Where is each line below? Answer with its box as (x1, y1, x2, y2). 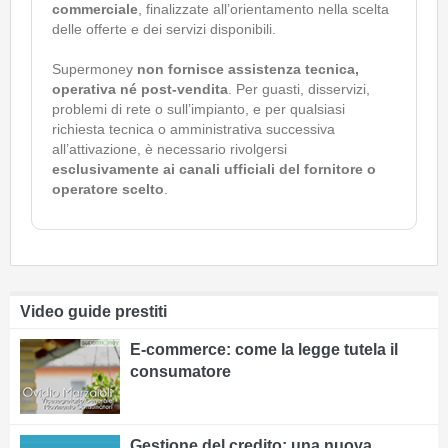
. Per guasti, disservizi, (228, 81, 370, 97)
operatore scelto (52, 181, 164, 197)
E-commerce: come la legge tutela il (130, 341, 398, 358)
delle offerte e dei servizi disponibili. (52, 21, 276, 37)
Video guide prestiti (20, 303, 167, 320)
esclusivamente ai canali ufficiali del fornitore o (52, 161, 376, 177)
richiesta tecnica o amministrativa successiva (52, 121, 335, 137)
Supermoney (52, 61, 137, 77)
